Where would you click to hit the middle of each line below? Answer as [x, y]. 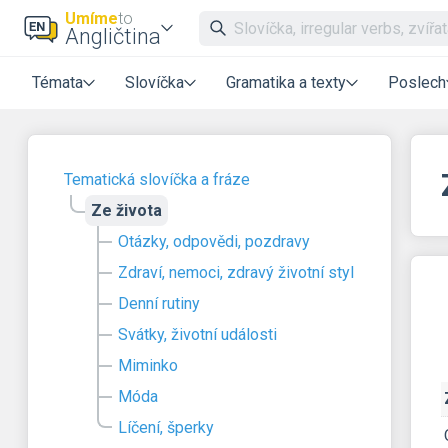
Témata [57, 82]
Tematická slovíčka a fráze [157, 179]
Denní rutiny [159, 303]
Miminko [148, 365]
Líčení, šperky [166, 427]
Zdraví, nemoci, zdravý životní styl [236, 272]
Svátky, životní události [197, 334]
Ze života [126, 210]
